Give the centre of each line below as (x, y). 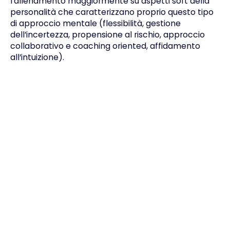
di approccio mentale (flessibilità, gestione (95, 24)
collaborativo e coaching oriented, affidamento (105, 46)
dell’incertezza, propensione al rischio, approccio (107, 35)
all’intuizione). (37, 57)
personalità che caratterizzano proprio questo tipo (112, 12)
